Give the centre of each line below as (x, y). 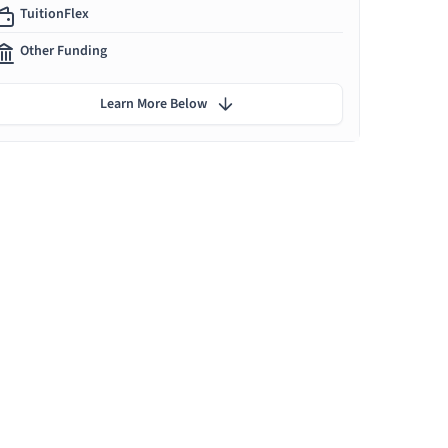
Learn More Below (153, 104)
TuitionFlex (54, 14)
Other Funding (63, 51)
